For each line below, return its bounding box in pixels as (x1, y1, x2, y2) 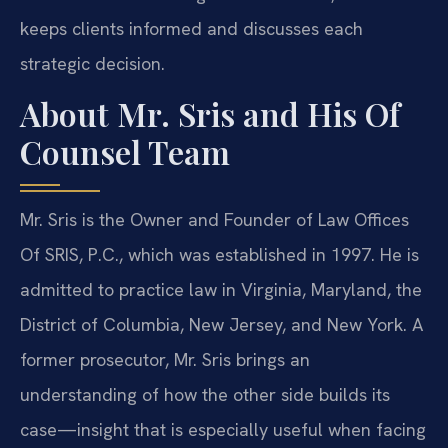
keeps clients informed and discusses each (20, 16, 363, 40)
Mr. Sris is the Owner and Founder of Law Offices (20, 208, 409, 232)
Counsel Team (20, 130, 230, 174)
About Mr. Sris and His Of (20, 92, 400, 136)
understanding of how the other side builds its (20, 383, 390, 407)
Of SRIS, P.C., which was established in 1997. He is (20, 243, 419, 267)
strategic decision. (20, 51, 165, 75)
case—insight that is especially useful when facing (20, 418, 426, 442)
